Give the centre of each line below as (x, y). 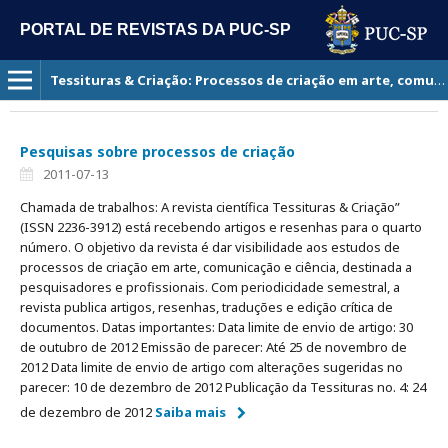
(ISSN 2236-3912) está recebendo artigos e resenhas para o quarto (221, 227)
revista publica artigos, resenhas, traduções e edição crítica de (206, 307)
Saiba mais (190, 412)
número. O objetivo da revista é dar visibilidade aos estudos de (210, 247)
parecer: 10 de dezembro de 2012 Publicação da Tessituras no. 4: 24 (223, 387)
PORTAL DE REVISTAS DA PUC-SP (155, 29)
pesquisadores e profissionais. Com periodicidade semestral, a (210, 287)
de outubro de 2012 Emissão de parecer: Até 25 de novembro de (213, 347)
